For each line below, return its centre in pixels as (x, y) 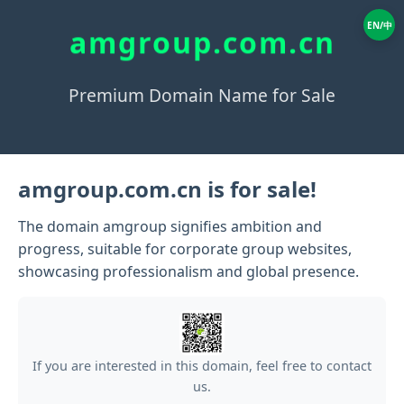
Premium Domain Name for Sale (202, 95)
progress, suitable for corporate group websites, (185, 249)
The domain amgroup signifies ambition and (170, 226)
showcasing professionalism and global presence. (188, 271)
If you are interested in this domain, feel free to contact (202, 366)
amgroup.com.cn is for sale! (167, 189)
